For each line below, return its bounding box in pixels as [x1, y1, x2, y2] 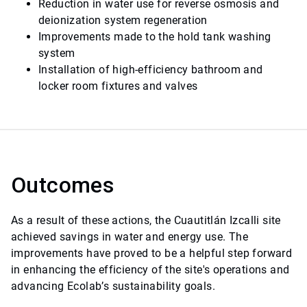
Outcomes [11, 172, 114, 199]
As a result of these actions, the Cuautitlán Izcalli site [11, 214, 281, 228]
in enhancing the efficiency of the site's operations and [11, 263, 290, 277]
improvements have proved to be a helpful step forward [11, 247, 293, 260]
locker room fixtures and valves [38, 79, 198, 93]
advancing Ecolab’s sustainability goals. [11, 280, 215, 293]
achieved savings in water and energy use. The [11, 230, 248, 244]
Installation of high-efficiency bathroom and [38, 63, 263, 77]
